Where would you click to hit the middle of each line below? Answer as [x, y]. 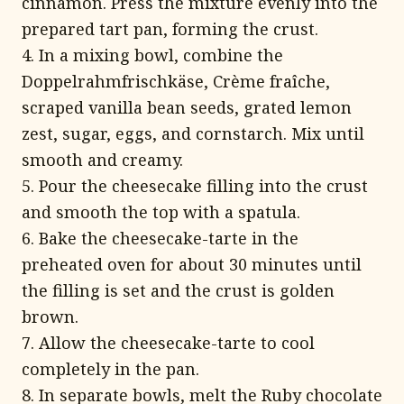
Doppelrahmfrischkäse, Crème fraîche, [176, 81]
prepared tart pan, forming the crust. [170, 29]
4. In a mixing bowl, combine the [152, 55]
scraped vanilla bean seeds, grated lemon [187, 107]
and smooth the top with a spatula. [161, 212]
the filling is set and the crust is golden [178, 290]
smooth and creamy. [102, 160]
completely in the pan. [110, 369]
